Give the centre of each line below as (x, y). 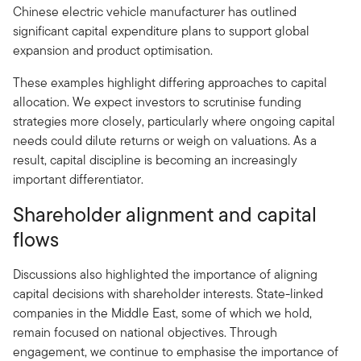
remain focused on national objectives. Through (145, 332)
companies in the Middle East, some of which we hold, (162, 313)
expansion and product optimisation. (113, 50)
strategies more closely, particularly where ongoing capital (174, 121)
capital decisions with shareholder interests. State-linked (168, 294)
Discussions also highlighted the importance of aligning (165, 274)
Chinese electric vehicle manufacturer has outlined (155, 12)
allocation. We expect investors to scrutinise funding (157, 102)
